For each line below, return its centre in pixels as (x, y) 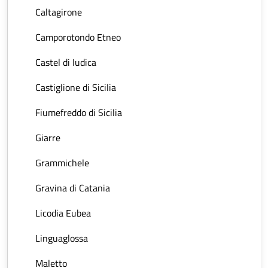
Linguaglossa (62, 238)
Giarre (48, 138)
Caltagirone (59, 12)
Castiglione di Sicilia (76, 87)
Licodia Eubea (63, 213)
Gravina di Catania (73, 188)
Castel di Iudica (66, 62)
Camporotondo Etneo (78, 37)
